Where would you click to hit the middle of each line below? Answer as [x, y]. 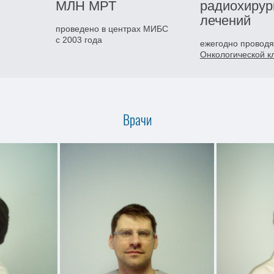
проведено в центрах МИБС [112, 29]
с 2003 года [79, 40]
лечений [225, 20]
